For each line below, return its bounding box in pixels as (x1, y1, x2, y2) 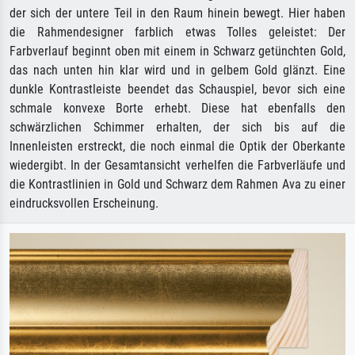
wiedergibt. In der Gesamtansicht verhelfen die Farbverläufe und (10, 158, 345, 173)
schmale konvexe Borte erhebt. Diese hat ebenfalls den (10, 101, 345, 116)
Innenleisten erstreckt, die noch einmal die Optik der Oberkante (10, 139, 345, 154)
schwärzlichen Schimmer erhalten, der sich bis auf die (10, 120, 345, 135)
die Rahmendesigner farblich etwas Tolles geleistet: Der (10, 25, 345, 40)
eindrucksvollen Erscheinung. (10, 196, 158, 211)
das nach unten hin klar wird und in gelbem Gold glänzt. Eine (10, 63, 345, 78)
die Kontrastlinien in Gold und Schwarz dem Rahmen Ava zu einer (10, 177, 345, 192)
